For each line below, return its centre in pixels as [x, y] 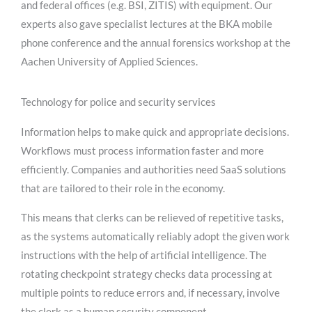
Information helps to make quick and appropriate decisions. [155, 132]
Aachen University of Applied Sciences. [109, 62]
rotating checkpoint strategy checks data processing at [147, 274]
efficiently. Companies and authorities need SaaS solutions [154, 170]
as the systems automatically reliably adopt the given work [155, 236]
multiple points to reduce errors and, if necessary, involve [150, 293]
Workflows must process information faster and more [142, 151]
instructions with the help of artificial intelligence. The [144, 255]
